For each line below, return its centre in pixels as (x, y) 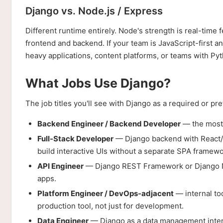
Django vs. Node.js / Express (94, 11)
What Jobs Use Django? (98, 83)
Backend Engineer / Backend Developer (109, 124)
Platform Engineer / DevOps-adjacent (106, 193)
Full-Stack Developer (75, 139)
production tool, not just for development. (111, 206)
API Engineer (60, 166)
